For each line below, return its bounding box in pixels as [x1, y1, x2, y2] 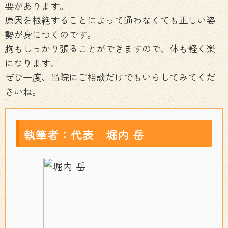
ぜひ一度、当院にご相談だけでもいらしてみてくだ [4, 70, 215, 84]
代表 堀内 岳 [70, 127, 145, 143]
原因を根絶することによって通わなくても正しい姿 [4, 13, 215, 27]
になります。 [4, 56, 60, 70]
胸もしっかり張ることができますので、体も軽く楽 [4, 42, 215, 55]
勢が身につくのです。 [4, 27, 96, 41]
